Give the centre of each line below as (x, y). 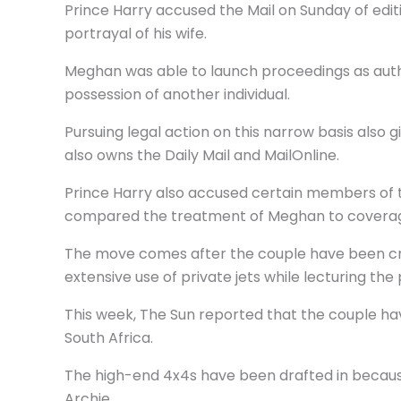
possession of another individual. (177, 94)
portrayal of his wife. (136, 34)
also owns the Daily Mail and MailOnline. (202, 155)
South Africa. (109, 338)
